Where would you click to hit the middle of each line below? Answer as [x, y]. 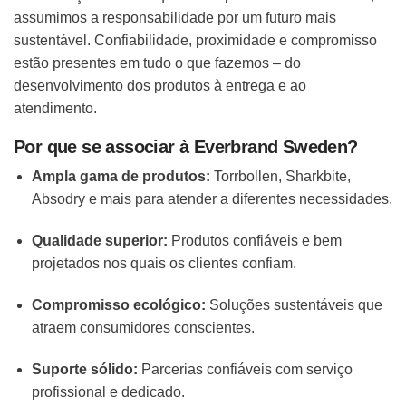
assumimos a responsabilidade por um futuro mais [175, 17]
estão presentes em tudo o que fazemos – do [157, 63]
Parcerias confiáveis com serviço [245, 369]
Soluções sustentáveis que [294, 304]
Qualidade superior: [100, 241]
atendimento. [55, 108]
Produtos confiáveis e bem [255, 241]
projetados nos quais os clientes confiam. [164, 264]
